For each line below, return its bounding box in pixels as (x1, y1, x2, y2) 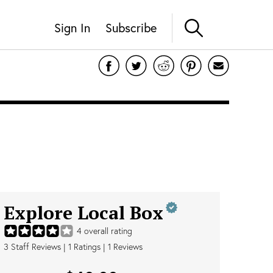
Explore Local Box (4, 200, 163, 225)
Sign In (54, 19, 90, 36)
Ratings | (71, 241, 108, 252)
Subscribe (105, 19, 157, 36)
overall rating (82, 225, 132, 236)
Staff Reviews (9, 241, 61, 252)
